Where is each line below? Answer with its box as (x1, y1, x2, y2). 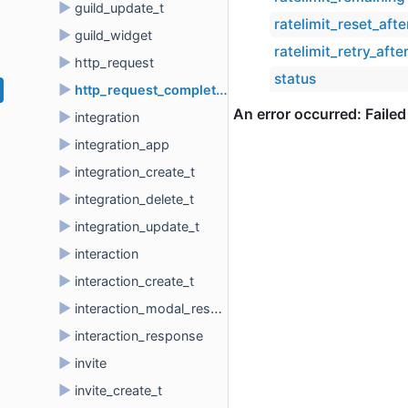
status (274, 70, 317, 88)
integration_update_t (75, 219, 199, 234)
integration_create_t (75, 164, 195, 179)
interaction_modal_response (75, 301, 210, 316)
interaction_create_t (75, 273, 194, 289)
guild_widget (75, 27, 152, 43)
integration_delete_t (75, 191, 194, 207)
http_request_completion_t (75, 82, 216, 97)
